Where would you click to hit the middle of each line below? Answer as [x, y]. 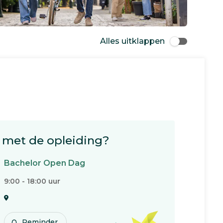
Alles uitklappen [132, 41]
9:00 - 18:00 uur [32, 181]
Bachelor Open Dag [45, 163]
